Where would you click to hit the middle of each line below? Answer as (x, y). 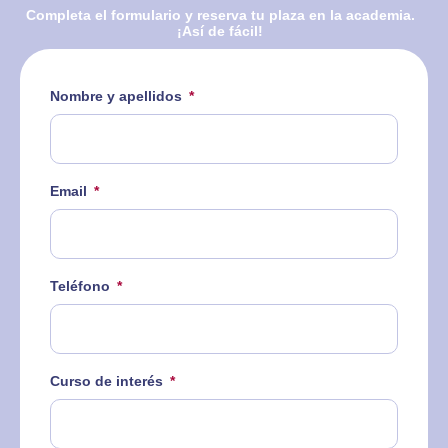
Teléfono (82, 286)
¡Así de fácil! (220, 31)
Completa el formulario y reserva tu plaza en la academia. (220, 15)
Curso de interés (108, 381)
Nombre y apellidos (118, 96)
